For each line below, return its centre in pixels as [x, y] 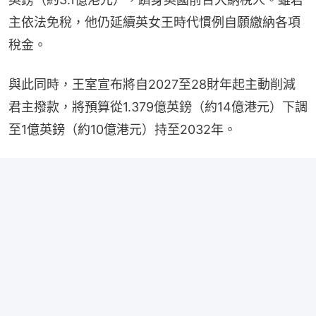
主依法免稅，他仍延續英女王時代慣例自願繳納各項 [154, 23]
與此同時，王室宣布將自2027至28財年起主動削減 [152, 85]
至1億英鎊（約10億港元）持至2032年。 [122, 130]
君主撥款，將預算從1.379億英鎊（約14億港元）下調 [158, 107]
